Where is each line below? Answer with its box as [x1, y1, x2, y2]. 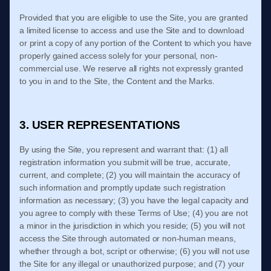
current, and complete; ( [19, 170, 109, 180]
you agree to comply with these [19, 208, 139, 218]
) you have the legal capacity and [125, 195, 249, 205]
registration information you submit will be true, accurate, [19, 157, 230, 167]
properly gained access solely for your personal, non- [19, 51, 218, 60]
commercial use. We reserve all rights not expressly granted [19, 64, 243, 73]
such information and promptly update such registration [19, 183, 226, 192]
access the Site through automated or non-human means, [19, 233, 236, 243]
